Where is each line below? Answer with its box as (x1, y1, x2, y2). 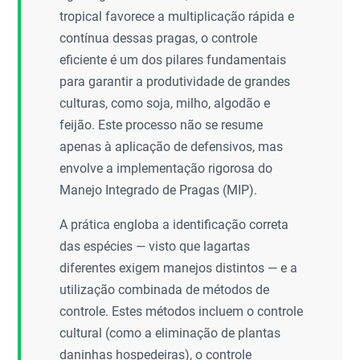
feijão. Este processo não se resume (59, 117, 264, 133)
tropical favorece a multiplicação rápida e (59, 8, 295, 24)
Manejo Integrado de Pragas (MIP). (59, 182, 258, 198)
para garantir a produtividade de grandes (59, 73, 291, 89)
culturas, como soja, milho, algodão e (59, 95, 271, 111)
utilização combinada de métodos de (59, 281, 270, 297)
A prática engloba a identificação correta (59, 216, 289, 232)
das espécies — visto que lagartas (59, 238, 251, 254)
